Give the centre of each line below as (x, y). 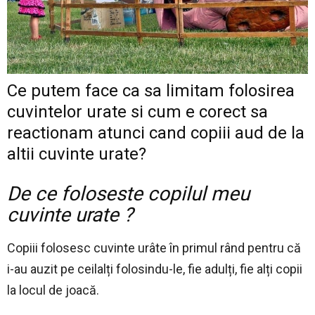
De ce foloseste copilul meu (128, 194)
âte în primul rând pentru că (225, 248)
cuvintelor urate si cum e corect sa (137, 112)
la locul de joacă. (53, 290)
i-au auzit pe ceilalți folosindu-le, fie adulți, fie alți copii (155, 269)
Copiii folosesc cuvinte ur (78, 248)
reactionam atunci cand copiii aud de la (156, 133)
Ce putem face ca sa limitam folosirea (151, 91)
